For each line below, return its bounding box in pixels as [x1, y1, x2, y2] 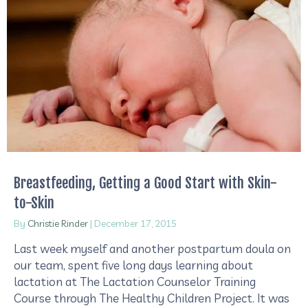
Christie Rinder [27, 217, 88, 230]
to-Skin [14, 194, 54, 212]
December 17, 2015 [94, 217, 177, 230]
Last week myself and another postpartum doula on [14, 241, 291, 256]
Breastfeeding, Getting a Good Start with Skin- [14, 174, 277, 192]
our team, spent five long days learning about [14, 258, 253, 273]
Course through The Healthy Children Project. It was [14, 291, 289, 306]
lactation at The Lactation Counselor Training [14, 274, 256, 289]
